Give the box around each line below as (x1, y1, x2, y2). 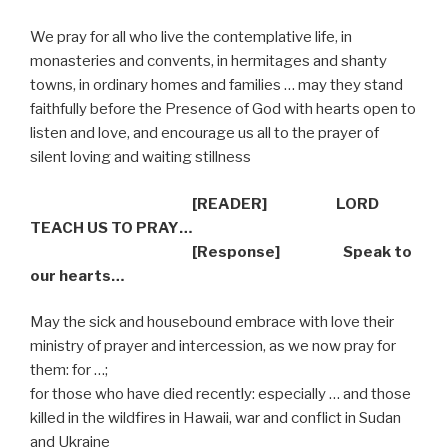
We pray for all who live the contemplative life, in (30, 28, 352, 47)
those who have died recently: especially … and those (52, 385, 411, 404)
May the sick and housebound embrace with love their (30, 313, 394, 332)
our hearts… (30, 266, 124, 285)
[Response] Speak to (30, 242, 412, 261)
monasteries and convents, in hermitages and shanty (30, 52, 387, 71)
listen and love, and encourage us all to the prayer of (30, 124, 379, 143)
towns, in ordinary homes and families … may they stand (30, 76, 403, 95)
